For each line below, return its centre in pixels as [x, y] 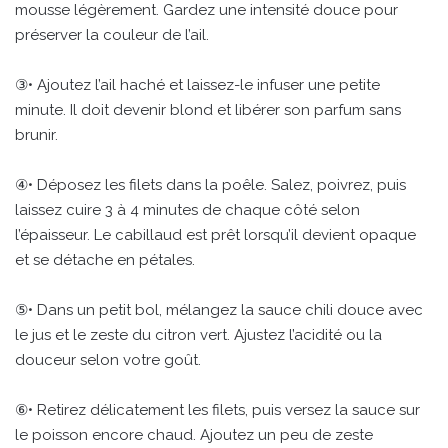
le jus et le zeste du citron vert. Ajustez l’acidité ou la [198, 334]
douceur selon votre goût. [108, 359]
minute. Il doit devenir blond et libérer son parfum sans [208, 109]
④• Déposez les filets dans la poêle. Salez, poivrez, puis [210, 184]
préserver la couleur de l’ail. [112, 34]
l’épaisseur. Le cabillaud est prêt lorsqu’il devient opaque [215, 234]
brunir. [36, 134]
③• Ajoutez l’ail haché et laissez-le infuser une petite [197, 84]
